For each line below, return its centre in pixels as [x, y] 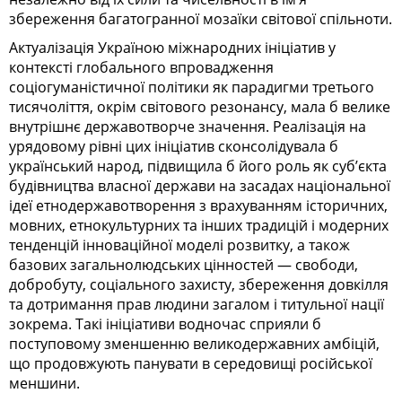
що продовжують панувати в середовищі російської [191, 363]
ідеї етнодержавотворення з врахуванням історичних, [198, 205]
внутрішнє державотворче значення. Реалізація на [188, 126]
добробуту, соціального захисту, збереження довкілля [199, 284]
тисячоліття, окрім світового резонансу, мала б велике [200, 106]
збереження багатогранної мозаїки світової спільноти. [201, 18]
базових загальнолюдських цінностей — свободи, [184, 264]
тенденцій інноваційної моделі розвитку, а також [179, 245]
